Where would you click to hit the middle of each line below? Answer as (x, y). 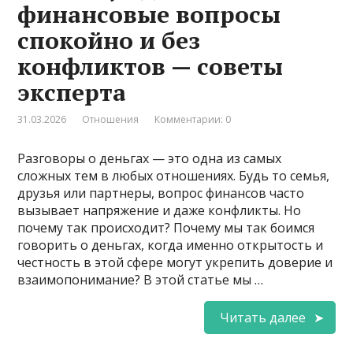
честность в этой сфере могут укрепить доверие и (175, 262)
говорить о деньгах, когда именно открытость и (171, 245)
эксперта (72, 92)
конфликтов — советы (150, 66)
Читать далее (262, 317)
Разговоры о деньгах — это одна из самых (150, 158)
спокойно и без (109, 40)
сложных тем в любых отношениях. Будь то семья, (174, 175)
